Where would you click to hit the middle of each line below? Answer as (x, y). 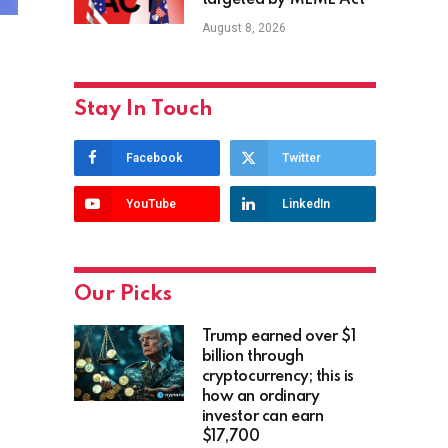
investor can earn (262, 417)
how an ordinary (260, 397)
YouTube (150, 204)
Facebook (154, 158)
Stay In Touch (143, 110)
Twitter (301, 158)
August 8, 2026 (243, 28)
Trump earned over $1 (278, 337)
